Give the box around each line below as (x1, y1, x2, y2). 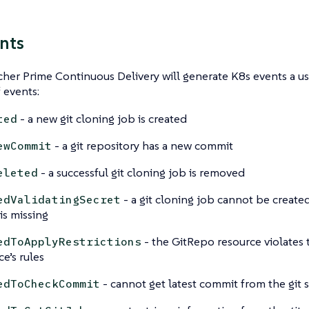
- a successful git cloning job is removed (40, 164, 245, 180)
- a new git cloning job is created (19, 110, 187, 126)
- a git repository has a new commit (54, 137, 233, 153)
